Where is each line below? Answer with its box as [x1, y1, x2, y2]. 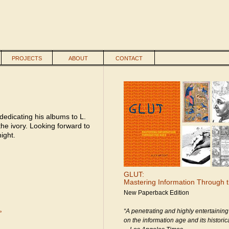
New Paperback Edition [124, 189, 189, 196]
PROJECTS [12, 55, 42, 61]
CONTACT [116, 55, 143, 61]
